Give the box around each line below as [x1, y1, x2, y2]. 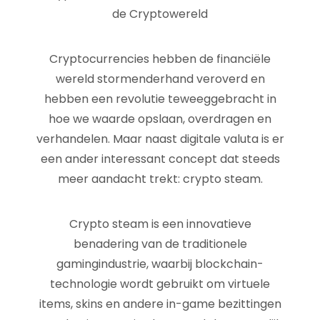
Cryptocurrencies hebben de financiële [49, 51, 271, 67]
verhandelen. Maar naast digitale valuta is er [36, 131, 284, 147]
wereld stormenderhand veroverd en [55, 71, 265, 87]
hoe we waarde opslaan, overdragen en [49, 111, 271, 127]
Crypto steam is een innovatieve [69, 216, 251, 232]
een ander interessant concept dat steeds [40, 151, 280, 167]
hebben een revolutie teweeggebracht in [44, 91, 276, 107]
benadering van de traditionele [73, 236, 247, 252]
